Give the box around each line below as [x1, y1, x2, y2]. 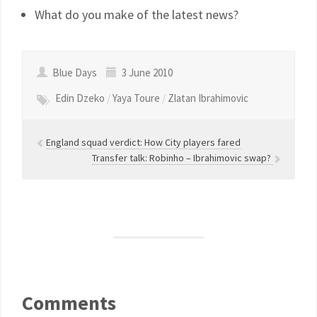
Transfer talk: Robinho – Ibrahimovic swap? [92, 151, 273, 164]
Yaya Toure [113, 91, 160, 105]
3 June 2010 [120, 66, 173, 79]
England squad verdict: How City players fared [46, 136, 241, 149]
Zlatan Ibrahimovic [168, 91, 248, 105]
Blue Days [50, 66, 99, 79]
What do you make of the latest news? [35, 6, 238, 23]
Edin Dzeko [55, 91, 105, 105]
